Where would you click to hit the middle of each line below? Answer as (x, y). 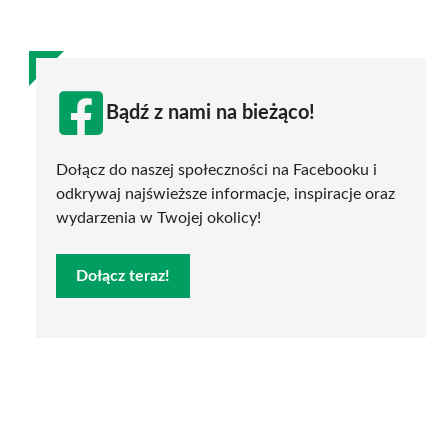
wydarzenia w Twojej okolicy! (158, 217)
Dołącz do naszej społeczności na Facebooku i (216, 169)
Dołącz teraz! (123, 275)
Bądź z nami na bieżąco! (210, 112)
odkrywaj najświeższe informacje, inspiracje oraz (225, 193)
